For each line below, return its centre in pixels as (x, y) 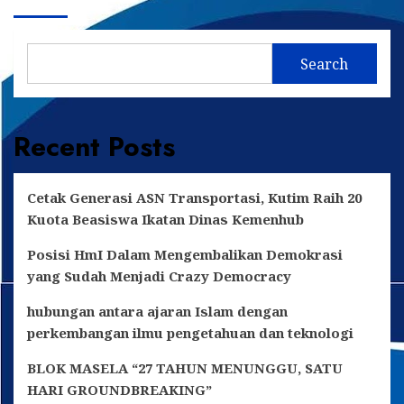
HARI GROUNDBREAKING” (119, 390)
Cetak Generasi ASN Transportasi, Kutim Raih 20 (194, 198)
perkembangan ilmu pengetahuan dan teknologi (190, 333)
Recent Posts (94, 147)
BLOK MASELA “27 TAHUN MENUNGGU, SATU (185, 368)
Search (325, 64)
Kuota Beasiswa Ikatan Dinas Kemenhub (165, 220)
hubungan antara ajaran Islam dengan (157, 312)
